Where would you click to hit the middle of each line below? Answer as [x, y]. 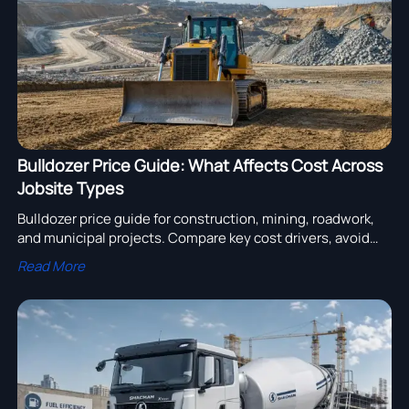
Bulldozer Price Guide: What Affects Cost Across [199, 166]
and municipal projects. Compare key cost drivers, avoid [193, 238]
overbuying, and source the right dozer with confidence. [194, 257]
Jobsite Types [70, 189]
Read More [51, 267]
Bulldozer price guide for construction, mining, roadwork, [195, 219]
